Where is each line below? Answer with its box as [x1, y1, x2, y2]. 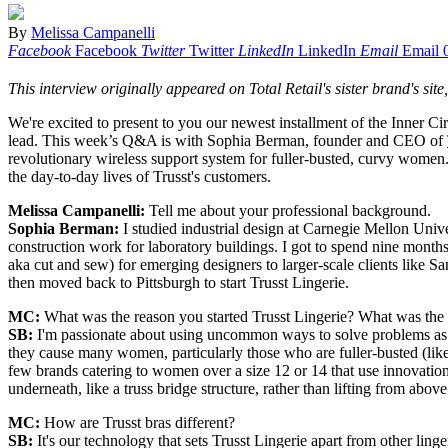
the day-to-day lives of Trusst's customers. [8, 168, 271, 186]
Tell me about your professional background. [149, 202, 431, 220]
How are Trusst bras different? [44, 414, 235, 432]
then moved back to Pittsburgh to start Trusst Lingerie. [8, 274, 349, 292]
